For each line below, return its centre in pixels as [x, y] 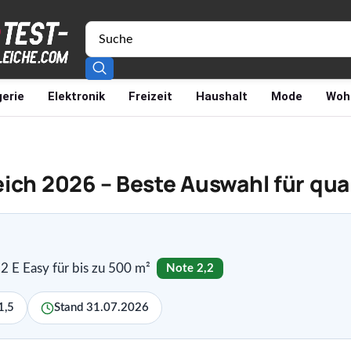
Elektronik [76, 96]
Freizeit [150, 96]
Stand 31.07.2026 [101, 308]
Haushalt [222, 96]
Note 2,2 [190, 268]
